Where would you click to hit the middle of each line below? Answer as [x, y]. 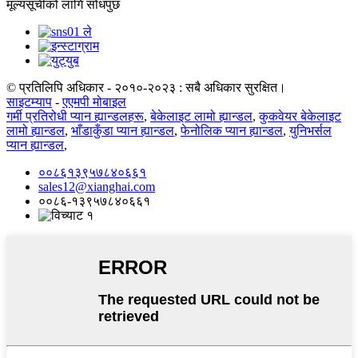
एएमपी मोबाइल [94, 101]
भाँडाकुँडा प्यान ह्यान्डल [123, 130]
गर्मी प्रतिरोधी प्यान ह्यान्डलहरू [75, 116]
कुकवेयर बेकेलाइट [300, 116]
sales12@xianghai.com [97, 186]
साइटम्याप [29, 101]
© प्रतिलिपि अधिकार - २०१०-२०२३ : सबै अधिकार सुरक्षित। [146, 87]
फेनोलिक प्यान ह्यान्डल [232, 130]
